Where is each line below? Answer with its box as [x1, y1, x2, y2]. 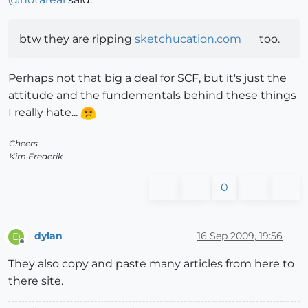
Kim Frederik [9, 151, 63, 162]
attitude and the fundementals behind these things [8, 88, 296, 102]
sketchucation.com [135, 32, 241, 45]
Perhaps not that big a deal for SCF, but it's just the [8, 71, 287, 85]
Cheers [9, 137, 38, 148]
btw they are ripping [19, 32, 135, 45]
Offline [21, 241, 48, 252]
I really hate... [8, 105, 80, 119]
